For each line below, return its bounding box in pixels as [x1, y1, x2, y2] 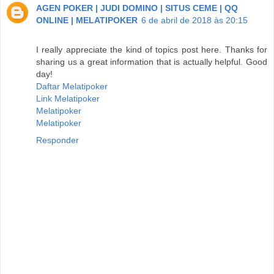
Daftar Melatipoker [36, 81, 108, 91]
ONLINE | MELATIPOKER [36, 15, 138, 25]
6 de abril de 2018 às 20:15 [141, 15, 248, 25]
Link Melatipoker [36, 93, 100, 103]
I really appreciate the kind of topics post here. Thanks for [36, 44, 267, 54]
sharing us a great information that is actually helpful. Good [36, 56, 267, 67]
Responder [36, 135, 79, 145]
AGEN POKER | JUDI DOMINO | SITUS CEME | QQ [36, 2, 238, 13]
